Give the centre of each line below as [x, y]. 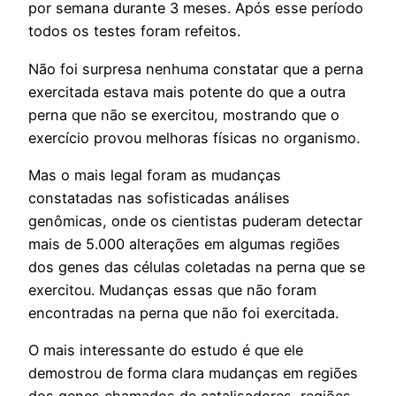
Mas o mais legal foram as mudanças [155, 175]
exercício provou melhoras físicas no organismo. [194, 137]
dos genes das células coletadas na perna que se [197, 267]
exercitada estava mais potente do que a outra [187, 91]
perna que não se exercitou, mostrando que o [184, 114]
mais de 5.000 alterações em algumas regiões [184, 244]
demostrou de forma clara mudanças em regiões [193, 373]
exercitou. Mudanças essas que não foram [172, 289]
